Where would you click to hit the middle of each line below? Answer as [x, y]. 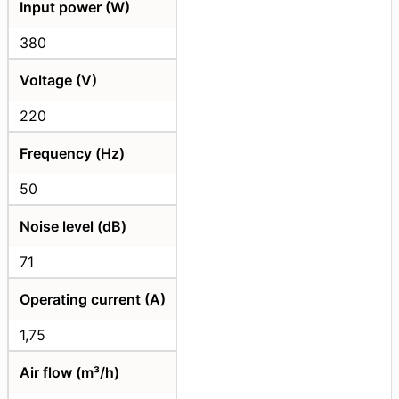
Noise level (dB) [73, 227]
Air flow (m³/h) [69, 373]
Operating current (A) [93, 300]
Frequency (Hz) [72, 154]
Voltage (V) [58, 81]
